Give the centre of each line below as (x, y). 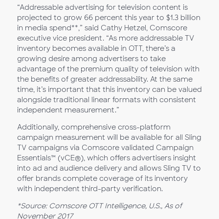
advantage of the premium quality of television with (108, 69)
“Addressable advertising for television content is (102, 7)
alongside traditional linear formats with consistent (107, 100)
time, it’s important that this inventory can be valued (109, 89)
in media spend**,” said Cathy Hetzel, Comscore (102, 28)
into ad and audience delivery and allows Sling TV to (109, 168)
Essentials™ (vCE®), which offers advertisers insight (107, 158)
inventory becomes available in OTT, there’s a (96, 48)
